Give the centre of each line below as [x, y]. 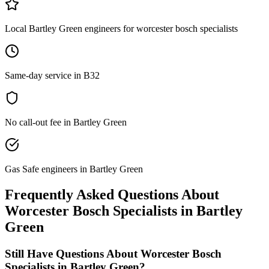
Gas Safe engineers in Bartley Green [74, 169]
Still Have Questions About [73, 253]
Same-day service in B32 [52, 76]
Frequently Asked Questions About [112, 195]
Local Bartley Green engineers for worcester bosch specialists [121, 29]
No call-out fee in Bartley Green [66, 122]
